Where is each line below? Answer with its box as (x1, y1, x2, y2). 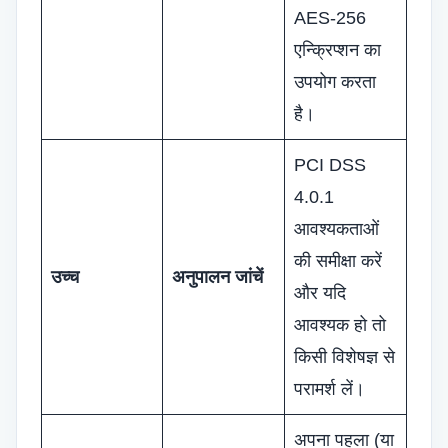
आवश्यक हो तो (294, 315, 386, 335)
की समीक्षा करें (294, 251, 382, 271)
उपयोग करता (294, 72, 376, 92)
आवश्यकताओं (294, 219, 379, 239)
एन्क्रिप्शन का (294, 40, 381, 60)
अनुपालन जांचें (172, 267, 263, 287)
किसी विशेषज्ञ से (294, 347, 395, 367)
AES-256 (294, 8, 366, 28)
